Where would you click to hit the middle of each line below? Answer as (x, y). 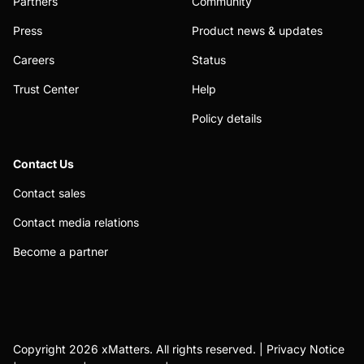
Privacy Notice (305, 349)
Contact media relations (76, 222)
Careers (34, 59)
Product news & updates (257, 30)
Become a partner (61, 251)
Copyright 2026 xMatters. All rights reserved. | (140, 349)
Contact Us (43, 163)
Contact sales (49, 193)
